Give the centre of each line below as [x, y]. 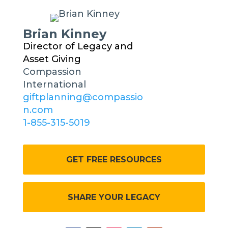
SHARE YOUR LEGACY [114, 197]
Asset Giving [52, 59]
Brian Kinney [64, 34]
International [54, 84]
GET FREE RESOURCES [114, 160]
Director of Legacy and [78, 46]
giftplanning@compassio [83, 97]
